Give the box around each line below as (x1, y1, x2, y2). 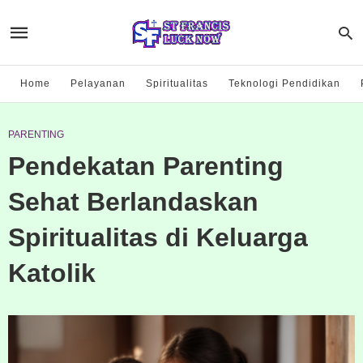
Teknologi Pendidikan (228, 78, 340, 89)
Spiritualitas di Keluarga (8, 223, 308, 252)
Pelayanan (70, 78, 126, 89)
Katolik (8, 258, 96, 288)
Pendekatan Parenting (8, 152, 284, 181)
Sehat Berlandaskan (8, 187, 258, 216)
